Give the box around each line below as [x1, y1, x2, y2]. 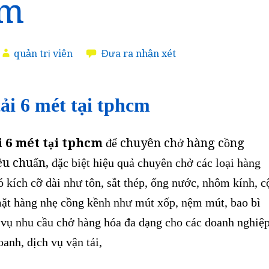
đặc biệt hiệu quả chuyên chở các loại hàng [52, 156, 261, 170]
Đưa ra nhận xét [101, 47, 176, 59]
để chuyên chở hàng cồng [103, 136, 244, 151]
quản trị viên [14, 47, 73, 59]
